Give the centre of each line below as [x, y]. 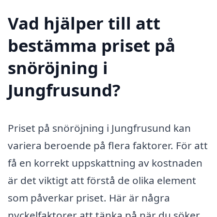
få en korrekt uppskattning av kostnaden [105, 163]
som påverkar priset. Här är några [89, 197]
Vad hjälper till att [84, 23]
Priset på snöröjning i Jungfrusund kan [99, 128]
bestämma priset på [92, 45]
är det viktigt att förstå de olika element [102, 180]
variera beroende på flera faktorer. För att [108, 145]
